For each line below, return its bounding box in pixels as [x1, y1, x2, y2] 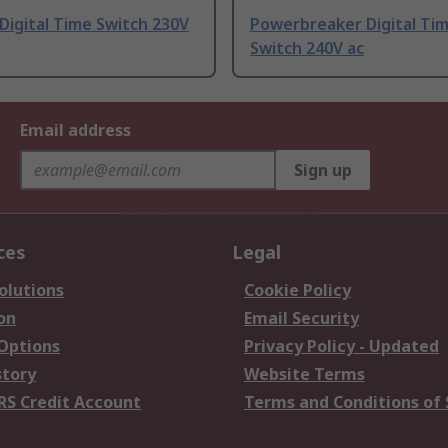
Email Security [244, 307, 359, 330]
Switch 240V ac [250, 37, 364, 60]
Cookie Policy [244, 279, 351, 302]
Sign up [294, 159, 352, 182]
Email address [20, 119, 131, 142]
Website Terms [244, 363, 365, 386]
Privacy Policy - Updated [244, 335, 439, 358]
